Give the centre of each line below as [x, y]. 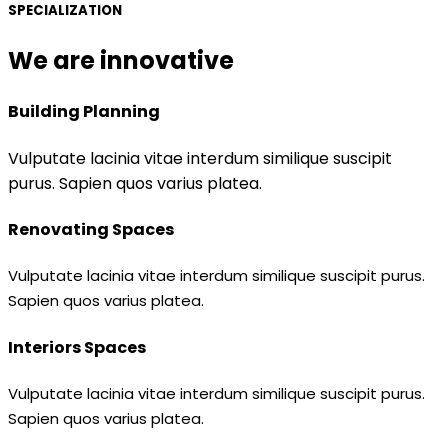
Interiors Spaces [77, 347]
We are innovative [121, 61]
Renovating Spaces [91, 229]
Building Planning [84, 112]
